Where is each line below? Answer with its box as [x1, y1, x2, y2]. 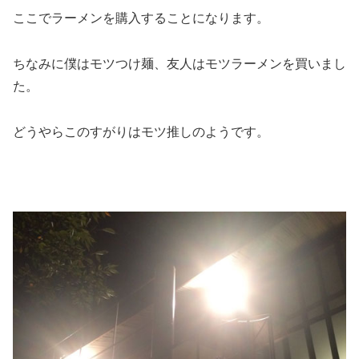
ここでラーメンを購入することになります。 [13, 10, 269, 25]
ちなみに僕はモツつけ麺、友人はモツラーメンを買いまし [13, 56, 346, 71]
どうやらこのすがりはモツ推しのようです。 [13, 124, 269, 139]
